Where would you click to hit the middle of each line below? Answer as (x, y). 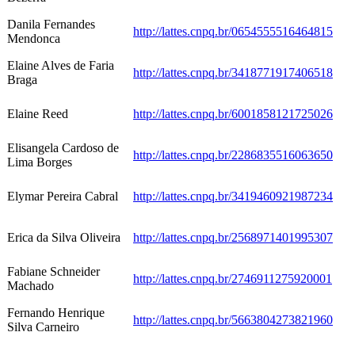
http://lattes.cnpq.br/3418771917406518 (233, 73)
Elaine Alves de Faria (61, 66)
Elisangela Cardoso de (63, 148)
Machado (31, 286)
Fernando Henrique (56, 313)
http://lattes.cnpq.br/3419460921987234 (233, 197)
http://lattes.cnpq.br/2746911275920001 (233, 279)
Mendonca (34, 39)
